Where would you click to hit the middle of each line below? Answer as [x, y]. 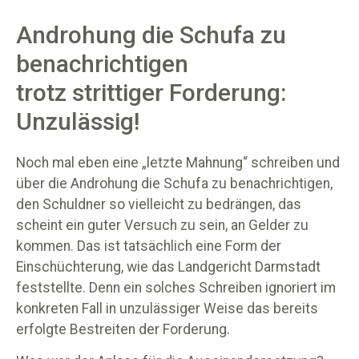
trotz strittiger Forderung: [151, 92]
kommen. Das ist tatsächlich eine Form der [149, 246]
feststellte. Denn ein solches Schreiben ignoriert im [176, 287]
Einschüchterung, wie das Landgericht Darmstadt [168, 266]
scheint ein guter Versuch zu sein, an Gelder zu [162, 225]
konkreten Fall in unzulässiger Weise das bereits [167, 308]
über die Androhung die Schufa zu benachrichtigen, [174, 183]
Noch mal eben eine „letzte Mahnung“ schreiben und [178, 162]
